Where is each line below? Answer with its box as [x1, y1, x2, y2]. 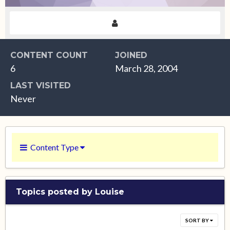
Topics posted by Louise [16, 187, 124, 197]
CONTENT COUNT [10, 50, 88, 60]
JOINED [115, 50, 147, 60]
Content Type [27, 142, 80, 152]
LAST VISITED [10, 81, 71, 90]
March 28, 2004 [115, 63, 178, 74]
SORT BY [185, 217, 210, 223]
